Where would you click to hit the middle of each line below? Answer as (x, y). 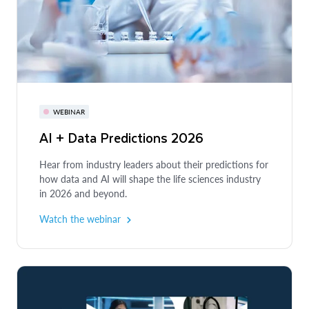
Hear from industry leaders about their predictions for (154, 165)
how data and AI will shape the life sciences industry (150, 179)
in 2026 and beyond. (83, 194)
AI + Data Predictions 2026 (121, 138)
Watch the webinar (80, 219)
